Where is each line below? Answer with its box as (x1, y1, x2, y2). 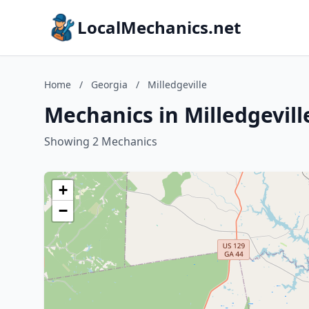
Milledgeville (148, 78, 207, 91)
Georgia (91, 78, 128, 91)
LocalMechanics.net (77, 16, 241, 39)
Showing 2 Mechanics (44, 134, 157, 149)
